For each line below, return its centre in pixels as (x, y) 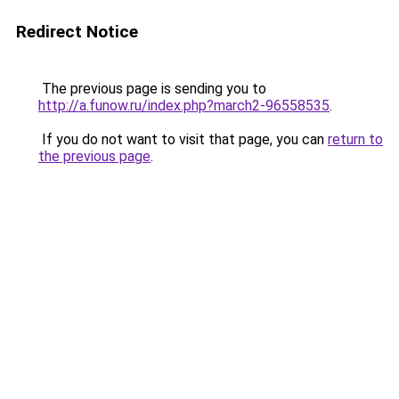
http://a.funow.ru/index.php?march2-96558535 (184, 106)
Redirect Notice (77, 32)
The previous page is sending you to (152, 89)
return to (355, 139)
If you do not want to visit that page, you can (183, 139)
